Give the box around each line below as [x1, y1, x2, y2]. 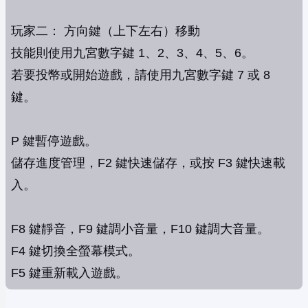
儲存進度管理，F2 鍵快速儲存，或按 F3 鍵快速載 [11, 156, 285, 170]
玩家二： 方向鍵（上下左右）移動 [11, 24, 200, 38]
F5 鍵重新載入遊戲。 [11, 266, 128, 280]
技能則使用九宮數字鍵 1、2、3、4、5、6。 [11, 46, 254, 60]
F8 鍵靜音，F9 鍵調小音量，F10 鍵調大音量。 [11, 222, 269, 236]
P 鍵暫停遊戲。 [11, 134, 97, 148]
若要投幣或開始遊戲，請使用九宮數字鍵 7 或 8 [11, 68, 270, 82]
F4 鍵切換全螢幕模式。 [11, 244, 140, 258]
